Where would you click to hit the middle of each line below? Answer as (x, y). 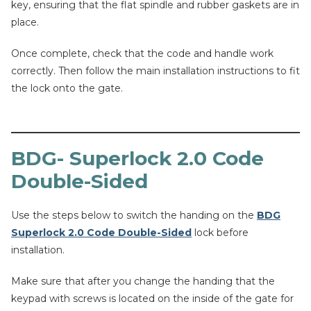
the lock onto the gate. (67, 88)
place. (25, 22)
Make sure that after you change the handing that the (143, 281)
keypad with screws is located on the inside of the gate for (152, 299)
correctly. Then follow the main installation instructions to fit (155, 71)
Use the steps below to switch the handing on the (134, 215)
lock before (220, 233)
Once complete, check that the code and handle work (142, 53)
